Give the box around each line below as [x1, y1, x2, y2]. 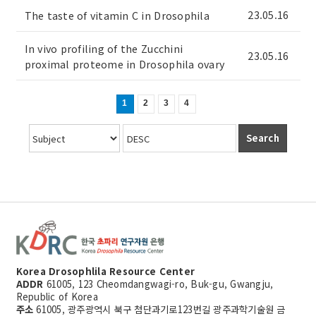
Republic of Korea [16, 290, 98, 303]
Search [245, 131, 279, 145]
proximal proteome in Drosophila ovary [24, 56, 225, 72]
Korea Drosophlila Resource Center [16, 265, 195, 278]
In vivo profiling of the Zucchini [24, 41, 183, 56]
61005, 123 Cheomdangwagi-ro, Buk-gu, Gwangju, [43, 277, 274, 291]
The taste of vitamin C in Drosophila [24, 8, 209, 23]
